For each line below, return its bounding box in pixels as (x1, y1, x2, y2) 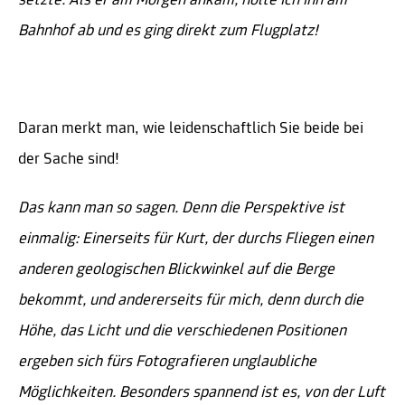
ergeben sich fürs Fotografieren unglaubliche (18, 353, 316, 372)
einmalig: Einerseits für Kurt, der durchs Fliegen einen (18, 231, 373, 249)
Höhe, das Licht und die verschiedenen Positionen (18, 323, 346, 341)
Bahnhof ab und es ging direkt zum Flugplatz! (18, 23, 318, 41)
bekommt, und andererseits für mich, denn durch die (18, 292, 363, 310)
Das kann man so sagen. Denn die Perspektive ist (18, 200, 344, 218)
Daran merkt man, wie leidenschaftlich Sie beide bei (18, 120, 363, 138)
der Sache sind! (18, 151, 119, 169)
